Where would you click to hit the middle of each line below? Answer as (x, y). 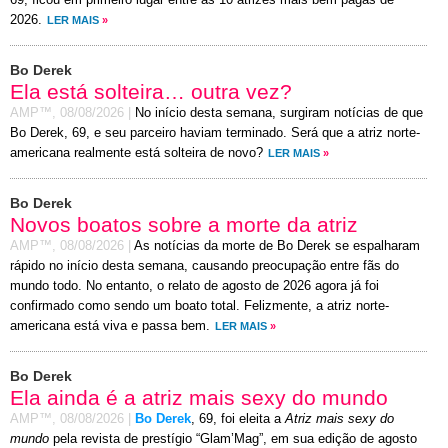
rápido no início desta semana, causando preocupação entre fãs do (204, 266)
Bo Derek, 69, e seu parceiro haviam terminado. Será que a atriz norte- (215, 133)
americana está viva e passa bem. (110, 326)
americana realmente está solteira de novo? (136, 153)
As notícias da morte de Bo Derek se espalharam (277, 246)
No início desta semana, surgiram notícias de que (279, 113)
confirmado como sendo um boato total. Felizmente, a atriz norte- (199, 306)
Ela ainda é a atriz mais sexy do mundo (199, 398)
